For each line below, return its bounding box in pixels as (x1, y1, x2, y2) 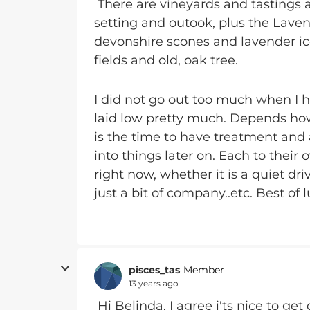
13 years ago (129, 277, 179, 289)
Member (183, 264, 224, 276)
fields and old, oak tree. (94, 53, 238, 68)
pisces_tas (129, 263, 180, 276)
